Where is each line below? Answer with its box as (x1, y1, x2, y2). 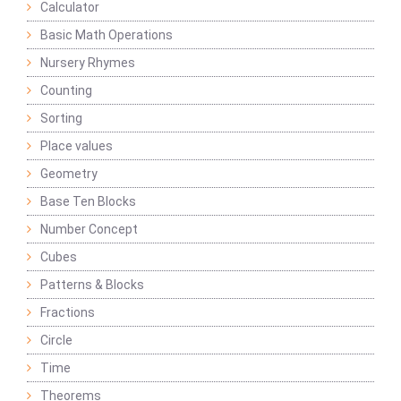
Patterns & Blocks (40, 277, 144, 293)
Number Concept (40, 222, 138, 237)
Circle (40, 333, 73, 348)
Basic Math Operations (40, 28, 173, 43)
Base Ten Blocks (40, 194, 136, 209)
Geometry (40, 166, 98, 182)
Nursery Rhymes (40, 55, 135, 71)
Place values (40, 139, 113, 154)
